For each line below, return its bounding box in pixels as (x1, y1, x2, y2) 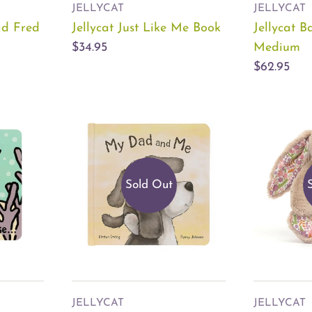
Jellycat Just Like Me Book (72, 22, 221, 36)
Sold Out (125, 178, 173, 191)
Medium (253, 41, 300, 55)
